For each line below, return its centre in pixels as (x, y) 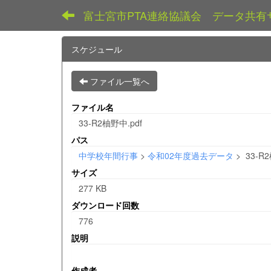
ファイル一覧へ (120, 81)
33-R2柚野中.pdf (110, 123)
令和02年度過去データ (191, 155)
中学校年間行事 (108, 155)
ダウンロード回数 (105, 205)
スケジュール (97, 49)
